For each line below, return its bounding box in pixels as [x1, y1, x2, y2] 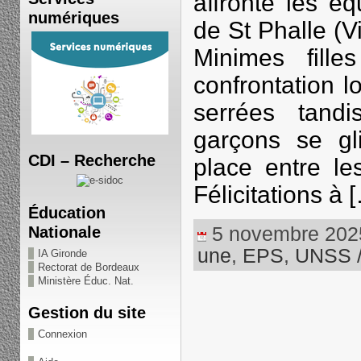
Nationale [27, 222, 101, 241]
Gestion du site [27, 303, 146, 322]
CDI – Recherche [27, 151, 156, 169]
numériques [27, 8, 119, 27]
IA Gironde [37, 247, 87, 259]
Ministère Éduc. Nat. [37, 275, 134, 287]
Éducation [27, 203, 106, 222]
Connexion [37, 328, 87, 340]
